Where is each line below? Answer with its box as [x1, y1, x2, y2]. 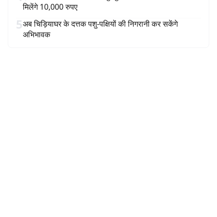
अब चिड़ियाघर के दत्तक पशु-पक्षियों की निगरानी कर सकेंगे [23, 18, 178, 29]
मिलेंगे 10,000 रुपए [23, 1, 77, 12]
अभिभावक [23, 29, 50, 40]
